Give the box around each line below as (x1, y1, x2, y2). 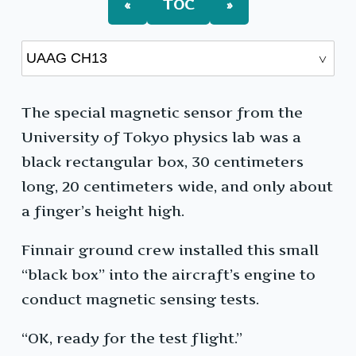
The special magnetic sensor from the (21, 104, 303, 122)
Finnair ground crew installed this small (21, 242, 319, 259)
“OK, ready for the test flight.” (21, 330, 242, 347)
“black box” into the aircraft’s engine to (21, 266, 315, 284)
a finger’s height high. (21, 203, 184, 220)
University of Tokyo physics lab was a (21, 129, 301, 146)
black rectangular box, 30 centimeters (21, 153, 304, 171)
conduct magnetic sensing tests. (21, 291, 259, 308)
